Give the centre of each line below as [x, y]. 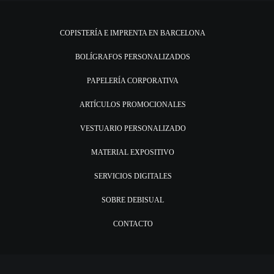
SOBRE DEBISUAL [133, 200]
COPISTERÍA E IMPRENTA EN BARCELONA [133, 33]
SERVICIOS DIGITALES [133, 176]
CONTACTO [133, 224]
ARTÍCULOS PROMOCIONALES [133, 105]
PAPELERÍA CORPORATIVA [133, 81]
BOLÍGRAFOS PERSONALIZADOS [133, 57]
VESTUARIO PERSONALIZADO [133, 128]
